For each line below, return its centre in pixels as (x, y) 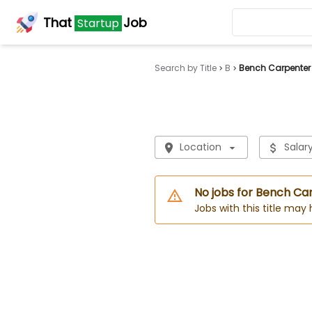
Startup (98, 23)
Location (200, 147)
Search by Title (185, 68)
